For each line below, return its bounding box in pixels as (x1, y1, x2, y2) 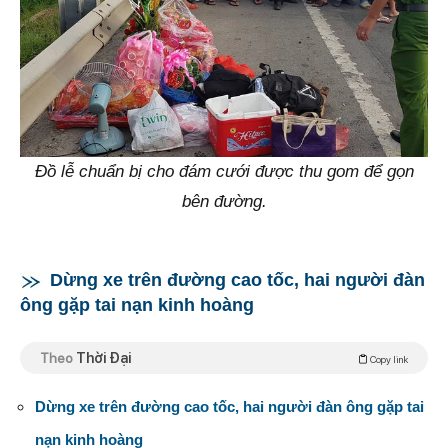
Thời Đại (76, 349, 131, 366)
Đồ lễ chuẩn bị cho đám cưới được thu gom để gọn (34, 161, 414, 181)
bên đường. (181, 191, 267, 211)
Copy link (368, 352, 408, 365)
